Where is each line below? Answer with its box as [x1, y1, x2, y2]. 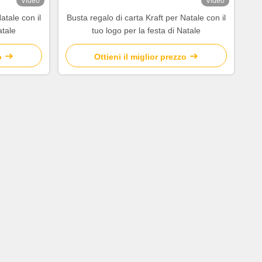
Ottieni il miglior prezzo [94, 52, 187, 61]
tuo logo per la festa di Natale [92, 26, 201, 35]
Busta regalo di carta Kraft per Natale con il [67, 13, 226, 22]
